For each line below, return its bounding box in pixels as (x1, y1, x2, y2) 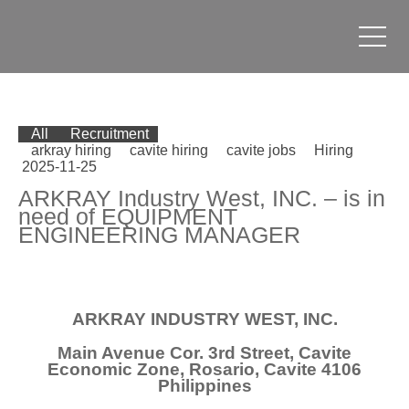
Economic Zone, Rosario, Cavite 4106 (47, 359, 362, 379)
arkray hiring (31, 142, 111, 158)
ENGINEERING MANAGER (18, 222, 300, 248)
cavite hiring (130, 142, 208, 158)
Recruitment (70, 126, 149, 142)
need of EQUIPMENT (18, 204, 237, 230)
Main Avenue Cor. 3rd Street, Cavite (58, 342, 351, 362)
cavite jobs (226, 142, 296, 158)
